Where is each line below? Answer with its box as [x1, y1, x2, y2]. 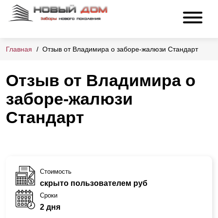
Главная [6, 45, 32, 54]
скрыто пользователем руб [40, 179, 147, 187]
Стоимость [40, 167, 72, 175]
